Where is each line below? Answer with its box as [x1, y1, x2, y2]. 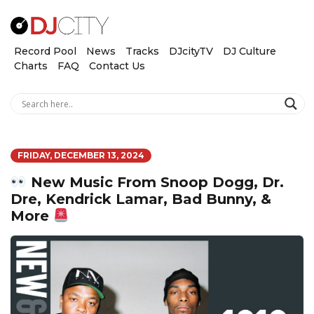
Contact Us [89, 59, 145, 72]
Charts [14, 59, 48, 72]
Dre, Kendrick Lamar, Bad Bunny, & [11, 191, 271, 208]
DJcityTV [169, 44, 213, 57]
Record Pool [14, 44, 76, 57]
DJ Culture [223, 44, 276, 57]
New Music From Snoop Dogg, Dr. [26, 174, 284, 191]
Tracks [125, 44, 159, 57]
